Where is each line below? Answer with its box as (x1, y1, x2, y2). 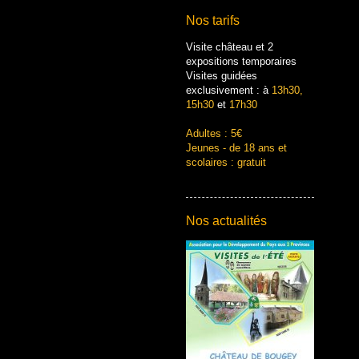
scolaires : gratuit (186, 155, 266, 168)
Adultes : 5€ (186, 127, 242, 139)
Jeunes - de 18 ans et (186, 141, 293, 154)
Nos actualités (186, 213, 270, 228)
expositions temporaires (186, 54, 296, 67)
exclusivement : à (186, 83, 268, 96)
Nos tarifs (186, 13, 243, 27)
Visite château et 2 (186, 40, 273, 53)
